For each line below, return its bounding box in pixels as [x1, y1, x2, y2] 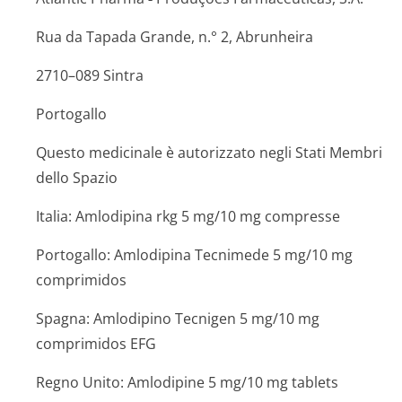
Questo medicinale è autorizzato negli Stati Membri [36, 143, 382, 162]
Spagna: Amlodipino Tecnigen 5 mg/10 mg [36, 309, 319, 328]
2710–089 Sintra [36, 66, 144, 85]
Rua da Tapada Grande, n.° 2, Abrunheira [36, 27, 313, 47]
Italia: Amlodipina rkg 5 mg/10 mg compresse [36, 206, 340, 226]
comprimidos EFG [36, 334, 156, 354]
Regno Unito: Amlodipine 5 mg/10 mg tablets [36, 372, 338, 392]
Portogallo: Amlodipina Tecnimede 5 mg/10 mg [36, 245, 353, 265]
